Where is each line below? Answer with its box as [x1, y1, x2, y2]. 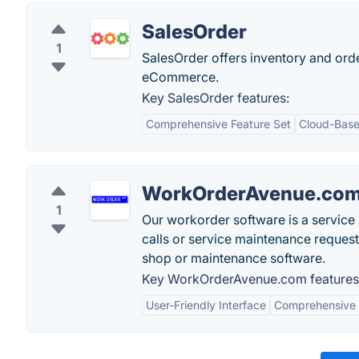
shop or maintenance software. [142, 250, 325, 266]
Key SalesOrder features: [142, 90, 289, 106]
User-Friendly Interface [146, 298, 266, 312]
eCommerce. [142, 69, 219, 85]
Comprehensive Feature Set [146, 117, 291, 131]
